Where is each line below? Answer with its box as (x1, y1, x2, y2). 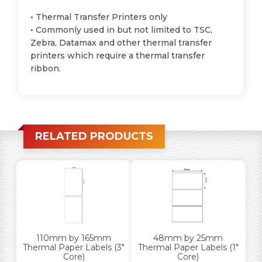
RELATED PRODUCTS (35, 129, 153, 143)
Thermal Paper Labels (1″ (137, 242, 239, 253)
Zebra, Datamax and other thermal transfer (30, 37, 212, 48)
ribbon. (30, 63, 61, 74)
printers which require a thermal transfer (30, 50, 205, 61)
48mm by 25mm (153, 232, 223, 243)
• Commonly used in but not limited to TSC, (30, 24, 213, 35)
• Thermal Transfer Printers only (30, 11, 168, 22)
